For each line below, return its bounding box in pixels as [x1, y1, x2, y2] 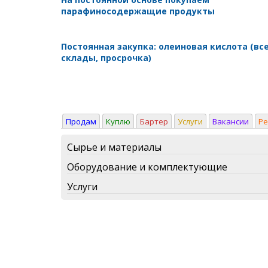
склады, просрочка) [61, 51, 151, 63]
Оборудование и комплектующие [67, 160, 227, 173]
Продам [66, 115, 96, 127]
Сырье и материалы [67, 140, 162, 154]
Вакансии [212, 115, 249, 127]
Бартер [140, 115, 168, 127]
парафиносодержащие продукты [61, 5, 215, 17]
